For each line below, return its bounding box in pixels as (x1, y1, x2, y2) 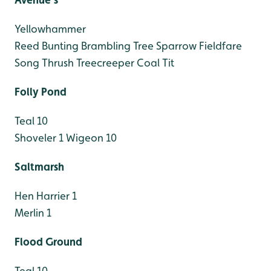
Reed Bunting (15, 39, 79, 52)
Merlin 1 (15, 206, 51, 219)
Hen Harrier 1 (15, 189, 77, 202)
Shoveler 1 (15, 131, 64, 144)
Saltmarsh (15, 160, 64, 173)
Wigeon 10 (64, 131, 117, 144)
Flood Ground (15, 235, 82, 248)
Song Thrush (15, 56, 74, 69)
